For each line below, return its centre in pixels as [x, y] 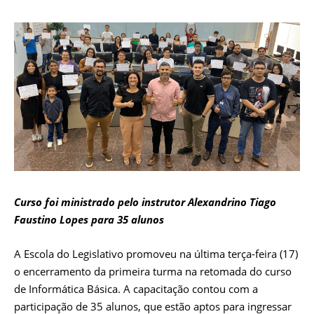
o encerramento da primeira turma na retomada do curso [153, 271]
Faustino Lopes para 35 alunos [89, 219]
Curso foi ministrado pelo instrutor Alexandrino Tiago [145, 202]
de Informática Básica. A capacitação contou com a [136, 288]
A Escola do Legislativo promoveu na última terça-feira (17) [156, 253]
